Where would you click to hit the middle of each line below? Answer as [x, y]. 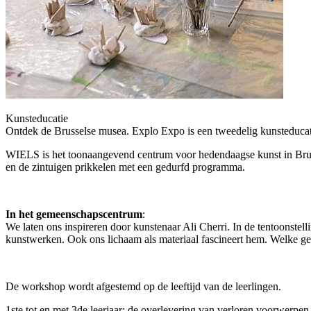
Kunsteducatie [37, 118]
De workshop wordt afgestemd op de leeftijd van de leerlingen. [143, 286]
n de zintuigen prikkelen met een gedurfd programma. [128, 167]
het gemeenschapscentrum [81, 214]
